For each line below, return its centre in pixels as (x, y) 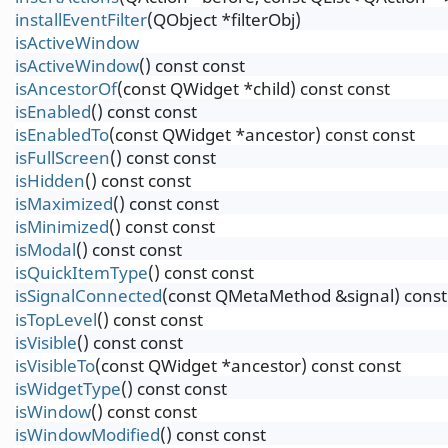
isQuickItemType (81, 272)
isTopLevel (56, 319)
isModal (45, 249)
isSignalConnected (88, 295)
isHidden (50, 180)
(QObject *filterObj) (224, 19)
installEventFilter (81, 19)
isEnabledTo (62, 134)
